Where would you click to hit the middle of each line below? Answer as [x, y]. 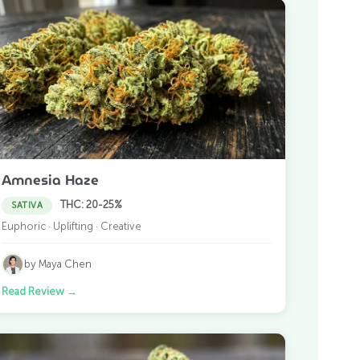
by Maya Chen [58, 264]
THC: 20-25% [92, 204]
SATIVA [27, 205]
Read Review [35, 291]
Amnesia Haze [51, 180]
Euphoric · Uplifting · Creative [72, 226]
